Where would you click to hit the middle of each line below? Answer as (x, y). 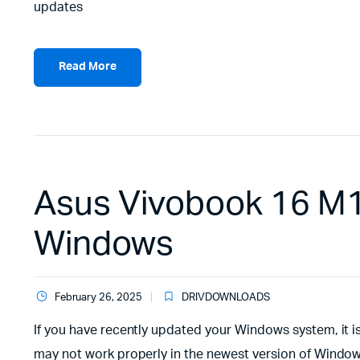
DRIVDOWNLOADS (226, 297)
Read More (88, 67)
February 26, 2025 (98, 297)
